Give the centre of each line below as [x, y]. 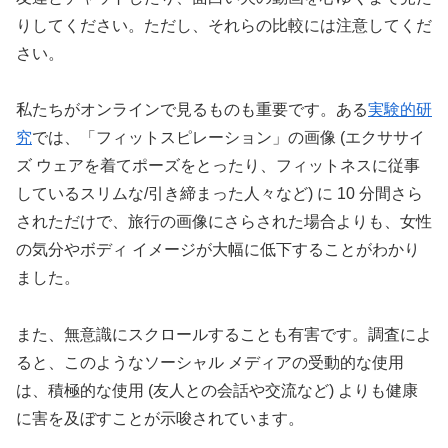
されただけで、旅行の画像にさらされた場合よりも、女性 [224, 222]
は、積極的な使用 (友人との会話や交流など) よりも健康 [217, 391]
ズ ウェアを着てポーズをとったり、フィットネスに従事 [218, 166]
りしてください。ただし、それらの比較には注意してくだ [224, 25]
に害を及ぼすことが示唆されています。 [160, 419]
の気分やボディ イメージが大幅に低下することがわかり [218, 250]
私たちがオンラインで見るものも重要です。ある [192, 110]
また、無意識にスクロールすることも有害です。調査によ [224, 335]
